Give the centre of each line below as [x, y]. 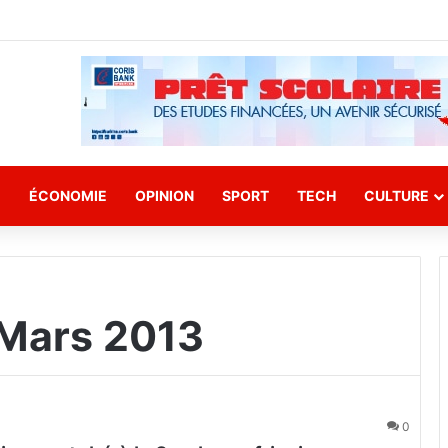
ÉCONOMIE [68, 195]
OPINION [164, 195]
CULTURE [396, 195]
